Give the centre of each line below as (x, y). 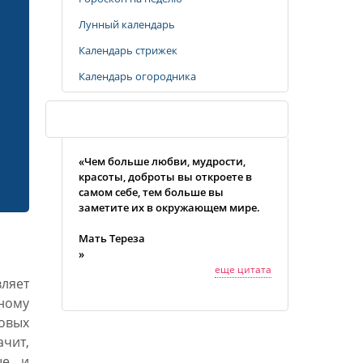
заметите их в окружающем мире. (169, 207)
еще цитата (243, 269)
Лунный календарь (127, 24)
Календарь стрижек (128, 50)
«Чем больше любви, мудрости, (162, 161)
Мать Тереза (112, 238)
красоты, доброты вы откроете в (165, 177)
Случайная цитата (117, 119)
